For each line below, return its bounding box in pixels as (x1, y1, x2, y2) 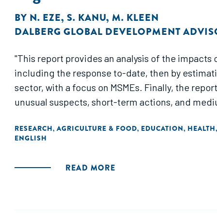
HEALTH (187, 124, 216, 133)
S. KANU (67, 11, 106, 25)
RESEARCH (15, 124, 53, 133)
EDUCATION (141, 124, 184, 133)
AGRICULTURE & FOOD (57, 124, 137, 133)
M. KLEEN (112, 11, 159, 25)
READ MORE (65, 162, 115, 173)
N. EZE (30, 11, 61, 25)
